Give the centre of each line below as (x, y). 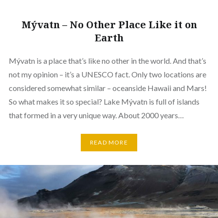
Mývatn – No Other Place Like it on (109, 24)
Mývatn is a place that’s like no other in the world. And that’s (107, 60)
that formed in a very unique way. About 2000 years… (96, 115)
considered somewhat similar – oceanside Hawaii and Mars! (108, 88)
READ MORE (109, 143)
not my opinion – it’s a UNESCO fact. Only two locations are (107, 74)
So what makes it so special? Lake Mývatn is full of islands (104, 101)
